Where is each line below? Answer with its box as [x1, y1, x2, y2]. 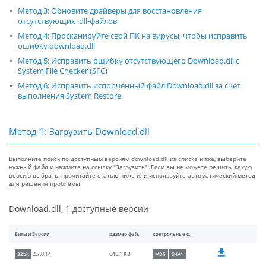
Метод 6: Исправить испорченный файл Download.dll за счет [18, 81, 240, 91]
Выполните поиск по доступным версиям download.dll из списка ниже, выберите [9, 154, 246, 163]
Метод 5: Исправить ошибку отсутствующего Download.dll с [18, 56, 239, 66]
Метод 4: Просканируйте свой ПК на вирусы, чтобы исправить [18, 31, 248, 42]
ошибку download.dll [18, 41, 95, 52]
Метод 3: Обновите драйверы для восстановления [18, 6, 202, 17]
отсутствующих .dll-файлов [18, 16, 117, 27]
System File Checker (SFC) [18, 66, 107, 77]
